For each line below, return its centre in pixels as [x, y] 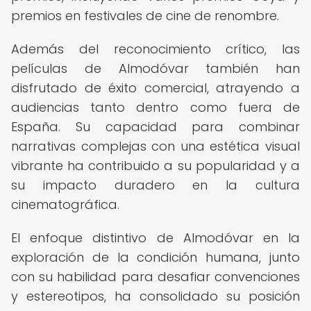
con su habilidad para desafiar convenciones [155, 277]
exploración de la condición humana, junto [155, 257]
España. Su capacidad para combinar [155, 127]
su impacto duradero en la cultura [155, 185]
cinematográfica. [65, 204]
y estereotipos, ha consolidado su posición [155, 296]
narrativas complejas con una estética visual [155, 146]
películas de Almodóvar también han [155, 68]
